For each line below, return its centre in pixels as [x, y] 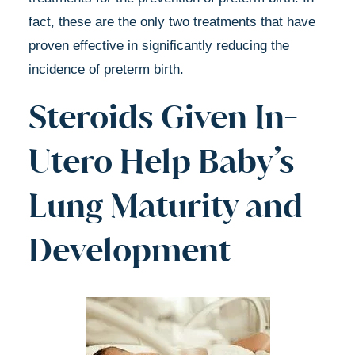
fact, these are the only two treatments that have [172, 21]
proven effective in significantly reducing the [159, 45]
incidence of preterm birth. [106, 69]
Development [130, 249]
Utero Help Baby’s [162, 160]
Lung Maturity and [166, 205]
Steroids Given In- [163, 116]
